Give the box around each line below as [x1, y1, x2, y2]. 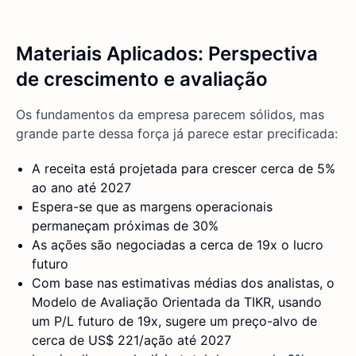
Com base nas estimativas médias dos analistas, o [32, 275, 335, 292]
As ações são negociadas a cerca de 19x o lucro [32, 237, 323, 253]
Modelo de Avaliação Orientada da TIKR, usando [32, 294, 322, 311]
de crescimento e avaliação [16, 68, 268, 91]
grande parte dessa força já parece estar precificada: [16, 126, 338, 142]
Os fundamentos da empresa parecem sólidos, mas [16, 106, 324, 123]
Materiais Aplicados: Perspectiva [16, 42, 318, 66]
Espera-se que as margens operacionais [32, 199, 273, 215]
